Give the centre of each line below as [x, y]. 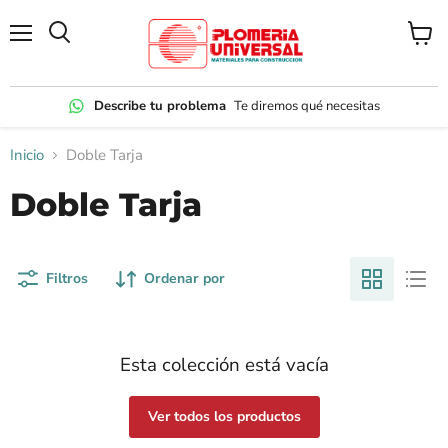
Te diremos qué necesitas [307, 105]
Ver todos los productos [224, 417]
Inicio [27, 155]
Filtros [67, 279]
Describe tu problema [160, 105]
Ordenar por [184, 279]
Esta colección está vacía [224, 365]
